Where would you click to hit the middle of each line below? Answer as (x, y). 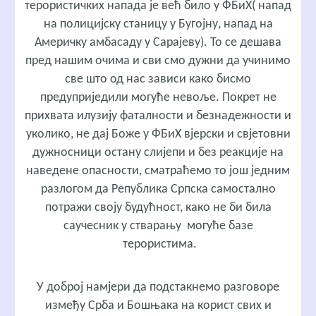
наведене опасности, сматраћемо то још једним (158, 171)
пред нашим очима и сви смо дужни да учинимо (158, 61)
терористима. (158, 244)
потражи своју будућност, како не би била (158, 207)
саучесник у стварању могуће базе (158, 226)
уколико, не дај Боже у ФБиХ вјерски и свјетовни (158, 134)
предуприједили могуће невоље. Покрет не (158, 97)
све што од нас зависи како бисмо (158, 79)
